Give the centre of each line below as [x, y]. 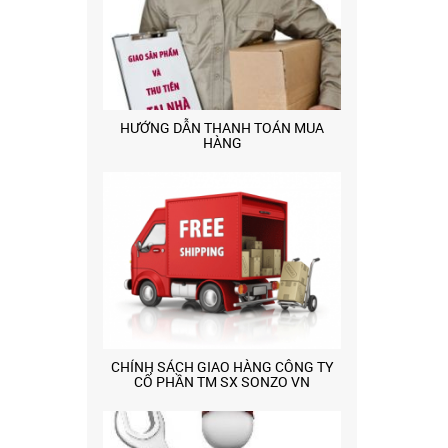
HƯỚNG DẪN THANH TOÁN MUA [222, 128]
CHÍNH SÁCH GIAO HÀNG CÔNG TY [222, 366]
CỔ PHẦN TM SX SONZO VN [222, 381]
